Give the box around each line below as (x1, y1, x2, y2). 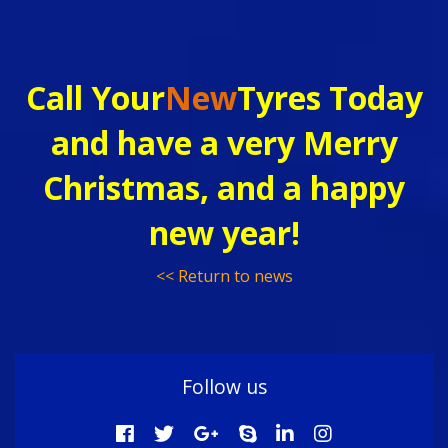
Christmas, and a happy (43, 166, 405, 209)
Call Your (25, 76, 165, 119)
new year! (148, 211, 300, 254)
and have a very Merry (50, 121, 398, 164)
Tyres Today (236, 76, 423, 119)
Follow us (181, 373, 267, 400)
